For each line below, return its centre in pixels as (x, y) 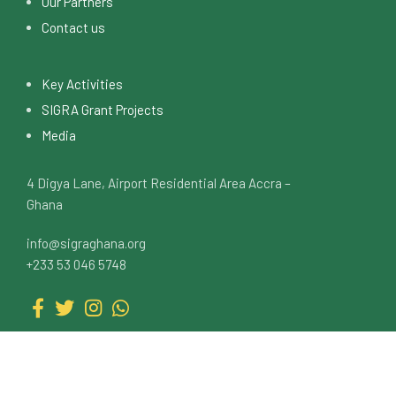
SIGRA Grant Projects (103, 109)
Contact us (74, 27)
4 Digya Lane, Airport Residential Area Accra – (159, 183)
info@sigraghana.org (87, 243)
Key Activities (83, 84)
